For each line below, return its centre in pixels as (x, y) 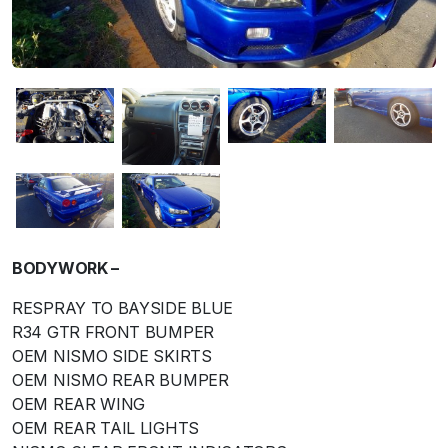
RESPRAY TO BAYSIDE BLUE (123, 307)
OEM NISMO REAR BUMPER (120, 379)
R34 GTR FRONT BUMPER (113, 331)
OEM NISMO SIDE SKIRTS (112, 355)
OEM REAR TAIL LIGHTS (105, 427)
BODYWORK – (65, 267)
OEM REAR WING (79, 403)
